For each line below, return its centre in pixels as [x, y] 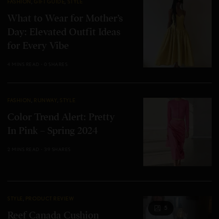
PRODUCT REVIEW [50, 198]
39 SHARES [57, 149]
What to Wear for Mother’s [65, 18]
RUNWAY [45, 100]
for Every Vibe [38, 45]
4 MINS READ [23, 64]
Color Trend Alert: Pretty [61, 117]
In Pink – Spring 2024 [53, 131]
